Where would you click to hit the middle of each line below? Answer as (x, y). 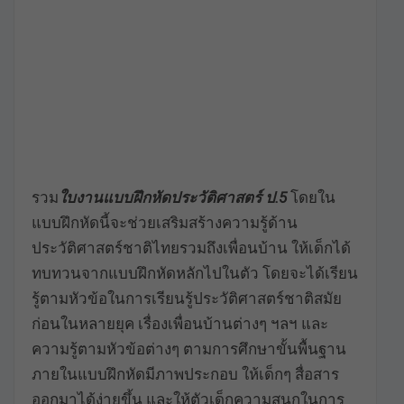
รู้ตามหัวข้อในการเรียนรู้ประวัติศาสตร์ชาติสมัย (187, 299)
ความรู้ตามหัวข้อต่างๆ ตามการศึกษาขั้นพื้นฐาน (189, 349)
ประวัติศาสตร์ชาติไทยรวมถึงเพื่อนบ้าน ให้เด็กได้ (191, 248)
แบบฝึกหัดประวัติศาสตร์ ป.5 (195, 198)
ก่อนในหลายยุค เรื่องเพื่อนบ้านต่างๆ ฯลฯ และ (180, 324)
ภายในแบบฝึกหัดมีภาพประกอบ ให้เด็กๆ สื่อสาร (185, 375)
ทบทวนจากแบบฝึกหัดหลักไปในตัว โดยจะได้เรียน (195, 274)
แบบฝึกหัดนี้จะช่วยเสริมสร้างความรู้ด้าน (165, 223)
